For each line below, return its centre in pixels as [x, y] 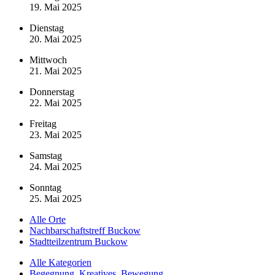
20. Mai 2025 [56, 39]
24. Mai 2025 [56, 166]
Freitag [43, 123]
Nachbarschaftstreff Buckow [85, 230]
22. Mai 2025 [56, 103]
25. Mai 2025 [56, 198]
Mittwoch [48, 60]
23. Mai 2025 [56, 134]
